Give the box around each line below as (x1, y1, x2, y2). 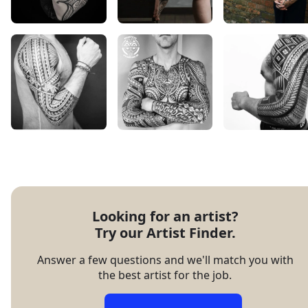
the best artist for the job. (98, 267, 232, 283)
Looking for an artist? (91, 206, 239, 225)
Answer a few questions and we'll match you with (36, 252, 294, 267)
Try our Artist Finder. (94, 223, 236, 242)
